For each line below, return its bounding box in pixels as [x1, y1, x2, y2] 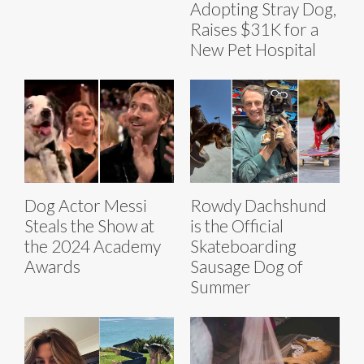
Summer [190, 276, 251, 297]
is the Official [190, 215, 284, 236]
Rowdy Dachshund [190, 195, 327, 216]
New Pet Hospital [190, 39, 316, 60]
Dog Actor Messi [24, 195, 147, 216]
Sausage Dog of [190, 256, 303, 277]
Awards [24, 256, 80, 277]
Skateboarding [190, 236, 297, 257]
